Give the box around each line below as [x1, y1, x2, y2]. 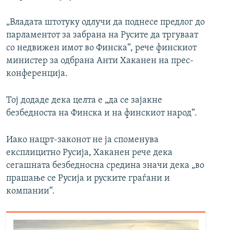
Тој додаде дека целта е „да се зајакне [6, 95, 162, 106]
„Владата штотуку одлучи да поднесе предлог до [6, 17, 205, 28]
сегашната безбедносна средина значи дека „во [6, 161, 204, 171]
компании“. [6, 186, 55, 197]
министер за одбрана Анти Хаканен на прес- [6, 56, 194, 66]
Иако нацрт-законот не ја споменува [6, 135, 159, 145]
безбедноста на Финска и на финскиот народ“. [6, 108, 197, 119]
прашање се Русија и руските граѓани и [6, 174, 170, 184]
